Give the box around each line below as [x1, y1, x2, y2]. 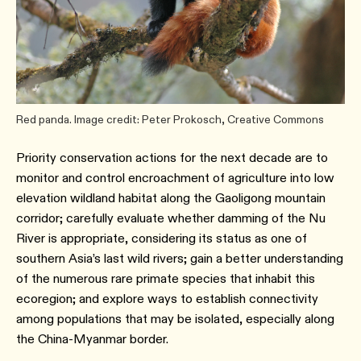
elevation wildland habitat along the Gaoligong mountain [16, 189, 326, 205]
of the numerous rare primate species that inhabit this [16, 270, 315, 286]
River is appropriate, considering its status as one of [16, 230, 307, 246]
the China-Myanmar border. [16, 330, 168, 346]
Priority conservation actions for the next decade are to [16, 149, 328, 165]
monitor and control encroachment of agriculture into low [16, 169, 334, 185]
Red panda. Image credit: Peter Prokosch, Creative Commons [16, 111, 324, 127]
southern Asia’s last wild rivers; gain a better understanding [16, 250, 343, 266]
